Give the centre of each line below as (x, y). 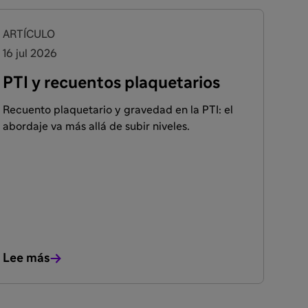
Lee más (26, 258)
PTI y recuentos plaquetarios (111, 83)
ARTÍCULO (29, 34)
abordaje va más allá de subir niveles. (96, 126)
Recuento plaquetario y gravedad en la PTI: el (118, 110)
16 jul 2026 (30, 54)
